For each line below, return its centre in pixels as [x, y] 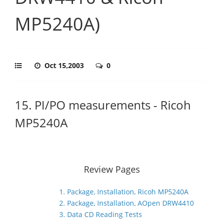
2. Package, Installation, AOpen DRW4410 [127, 203]
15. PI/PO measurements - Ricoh [103, 105]
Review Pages [112, 169]
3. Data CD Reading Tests [101, 214]
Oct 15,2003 [65, 65]
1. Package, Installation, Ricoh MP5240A [124, 192]
